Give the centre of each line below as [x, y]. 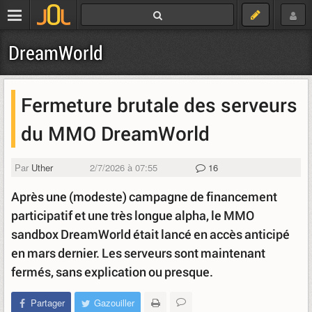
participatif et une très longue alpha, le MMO [133, 215]
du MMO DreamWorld [115, 133]
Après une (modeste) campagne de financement [144, 196]
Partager [48, 303]
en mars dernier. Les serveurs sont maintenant [138, 253]
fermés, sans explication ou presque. [113, 272]
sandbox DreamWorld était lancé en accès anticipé [150, 234]
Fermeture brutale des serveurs [159, 104]
